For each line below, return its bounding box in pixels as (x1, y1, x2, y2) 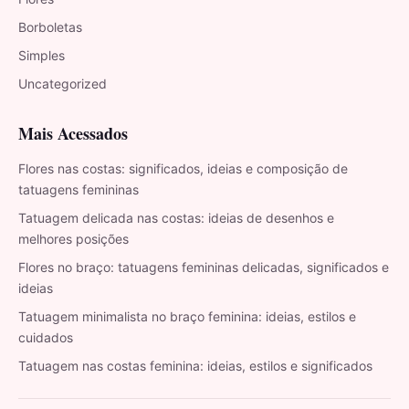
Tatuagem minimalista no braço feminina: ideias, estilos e (18, 308, 356, 324)
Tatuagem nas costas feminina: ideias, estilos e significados (18, 357, 372, 373)
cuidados (18, 329, 73, 345)
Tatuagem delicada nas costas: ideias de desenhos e (18, 209, 334, 225)
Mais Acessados (18, 121, 128, 145)
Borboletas (18, 18, 82, 35)
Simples (18, 47, 65, 63)
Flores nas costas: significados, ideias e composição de (18, 160, 348, 176)
